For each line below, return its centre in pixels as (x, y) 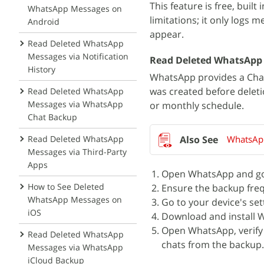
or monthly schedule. (197, 105)
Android (44, 22)
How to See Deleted (66, 187)
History (42, 69)
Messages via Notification (78, 56)
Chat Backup (52, 117)
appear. (167, 34)
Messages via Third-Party (77, 152)
